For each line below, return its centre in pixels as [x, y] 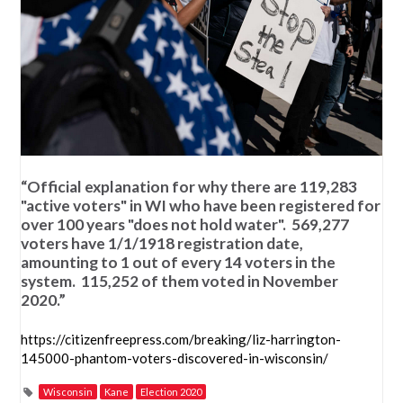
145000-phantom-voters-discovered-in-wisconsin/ [175, 358]
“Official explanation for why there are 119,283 [189, 186]
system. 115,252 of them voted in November [180, 281]
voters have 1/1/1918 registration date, [162, 243]
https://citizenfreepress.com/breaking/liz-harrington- [181, 339]
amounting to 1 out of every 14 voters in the [179, 262]
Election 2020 [171, 391]
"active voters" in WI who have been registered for [201, 205]
